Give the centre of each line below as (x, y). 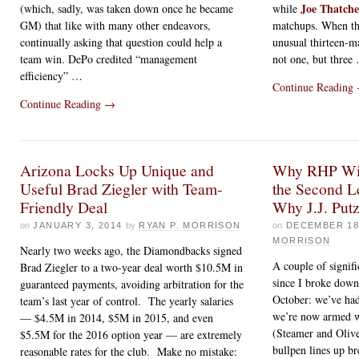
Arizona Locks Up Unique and (117, 170)
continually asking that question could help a (121, 42)
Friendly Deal (64, 207)
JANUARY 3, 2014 (78, 225)
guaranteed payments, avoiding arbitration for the (132, 284)
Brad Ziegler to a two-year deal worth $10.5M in (131, 267)
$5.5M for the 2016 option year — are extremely (131, 334)
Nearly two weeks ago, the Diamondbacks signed (131, 250)
